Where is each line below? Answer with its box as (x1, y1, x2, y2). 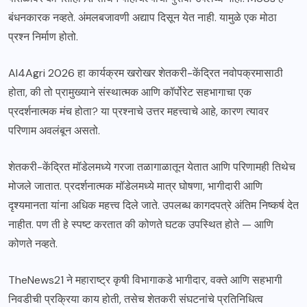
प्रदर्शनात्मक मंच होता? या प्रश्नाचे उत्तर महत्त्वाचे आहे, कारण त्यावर (8, 104, 269, 119)
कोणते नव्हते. (8, 236, 58, 251)
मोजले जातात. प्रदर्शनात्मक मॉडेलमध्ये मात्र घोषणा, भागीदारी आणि (8, 179, 262, 194)
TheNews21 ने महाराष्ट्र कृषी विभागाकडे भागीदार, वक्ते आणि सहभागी (8, 273, 282, 288)
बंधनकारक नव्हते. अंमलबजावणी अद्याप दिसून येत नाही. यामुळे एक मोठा (8, 10, 277, 25)
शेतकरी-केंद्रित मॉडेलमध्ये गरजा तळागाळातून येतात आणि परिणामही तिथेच (8, 160, 295, 175)
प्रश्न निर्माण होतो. (8, 29, 78, 45)
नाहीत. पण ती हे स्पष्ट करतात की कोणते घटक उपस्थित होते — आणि (8, 217, 273, 232)
